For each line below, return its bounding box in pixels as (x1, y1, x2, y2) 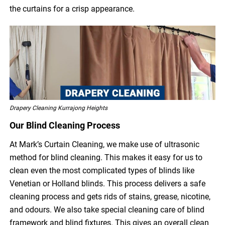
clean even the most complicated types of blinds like (10, 166, 195, 176)
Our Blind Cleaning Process (10, 120, 121, 131)
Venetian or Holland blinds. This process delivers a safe (10, 179, 206, 189)
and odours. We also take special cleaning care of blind (10, 205, 205, 215)
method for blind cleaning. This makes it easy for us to (10, 153, 203, 163)
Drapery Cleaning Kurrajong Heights (10, 104, 108, 112)
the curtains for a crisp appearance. (10, 4, 135, 14)
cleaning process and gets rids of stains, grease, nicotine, (10, 192, 211, 202)
